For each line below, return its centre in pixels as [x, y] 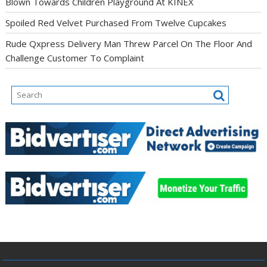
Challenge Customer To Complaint [75, 58]
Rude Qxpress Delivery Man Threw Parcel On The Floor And [129, 43]
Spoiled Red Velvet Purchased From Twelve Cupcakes [116, 22]
